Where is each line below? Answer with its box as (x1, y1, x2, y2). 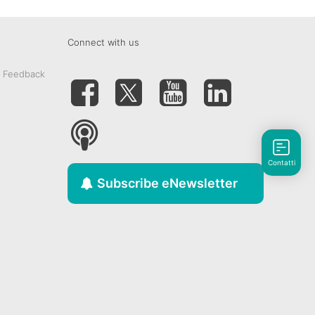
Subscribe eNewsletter (96, 176, 238, 191)
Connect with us (67, 37, 139, 49)
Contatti (267, 158, 295, 167)
